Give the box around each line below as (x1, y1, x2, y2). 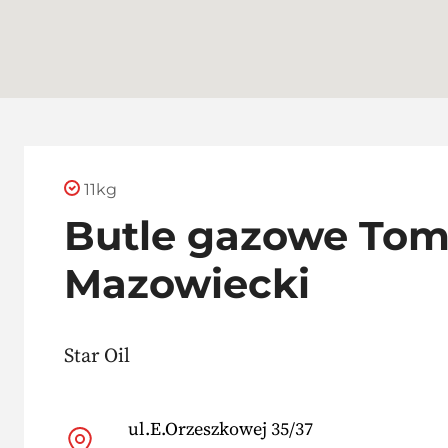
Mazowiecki (64, 258, 310, 308)
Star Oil (64, 340, 130, 369)
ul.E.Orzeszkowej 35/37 (128, 415, 313, 441)
